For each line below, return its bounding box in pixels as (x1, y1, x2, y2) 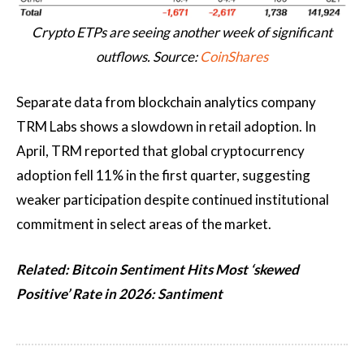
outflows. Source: (96, 47, 200, 65)
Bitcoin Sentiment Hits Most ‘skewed (71, 260, 299, 278)
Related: (16, 260, 71, 278)
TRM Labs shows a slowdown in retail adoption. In (16, 117, 316, 135)
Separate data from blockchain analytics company (16, 93, 316, 110)
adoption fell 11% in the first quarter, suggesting (16, 166, 310, 184)
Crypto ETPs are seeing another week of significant (32, 23, 332, 41)
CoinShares (200, 47, 268, 65)
